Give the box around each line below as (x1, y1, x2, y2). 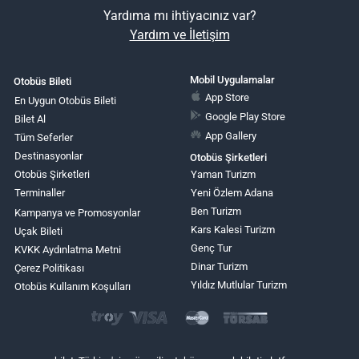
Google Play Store (205, 111, 286, 123)
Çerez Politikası (14, 262, 84, 275)
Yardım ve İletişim (129, 26, 230, 42)
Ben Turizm (190, 205, 241, 218)
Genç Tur (190, 242, 232, 255)
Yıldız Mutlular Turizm (190, 279, 287, 292)
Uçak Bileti (14, 225, 63, 238)
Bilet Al (14, 113, 46, 126)
